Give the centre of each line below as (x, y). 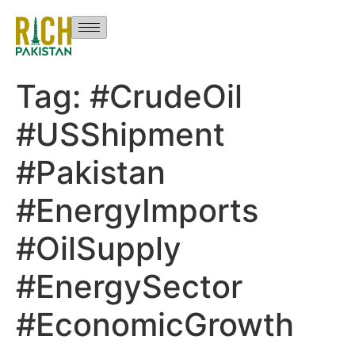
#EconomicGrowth (155, 325)
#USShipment (120, 135)
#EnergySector (129, 287)
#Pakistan (91, 173)
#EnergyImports (137, 211)
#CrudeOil (166, 97)
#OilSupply (99, 249)
